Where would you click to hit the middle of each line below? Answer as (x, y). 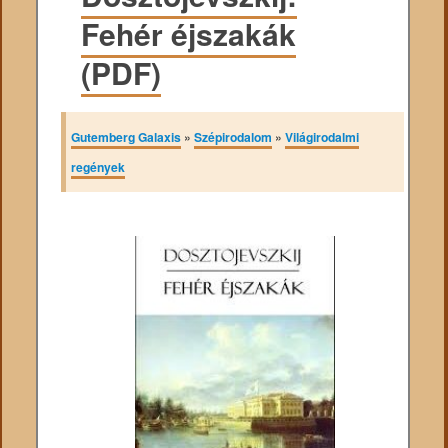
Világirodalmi (322, 137)
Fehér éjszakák (189, 34)
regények (98, 167)
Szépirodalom (233, 137)
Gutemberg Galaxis (126, 137)
